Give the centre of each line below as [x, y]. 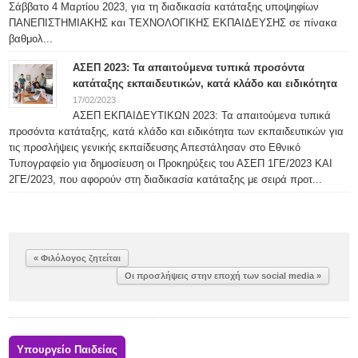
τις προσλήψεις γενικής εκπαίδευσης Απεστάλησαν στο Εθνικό [155, 147]
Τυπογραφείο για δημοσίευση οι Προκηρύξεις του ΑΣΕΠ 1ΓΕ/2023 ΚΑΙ [171, 163]
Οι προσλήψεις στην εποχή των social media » [223, 276]
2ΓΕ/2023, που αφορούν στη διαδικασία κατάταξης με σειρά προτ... [166, 179]
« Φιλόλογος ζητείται [78, 258]
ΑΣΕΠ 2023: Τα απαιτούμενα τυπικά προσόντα [189, 68]
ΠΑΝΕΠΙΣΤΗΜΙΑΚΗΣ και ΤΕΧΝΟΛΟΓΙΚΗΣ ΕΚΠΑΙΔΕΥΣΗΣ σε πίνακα [173, 23]
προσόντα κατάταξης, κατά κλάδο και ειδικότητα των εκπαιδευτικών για [177, 131]
